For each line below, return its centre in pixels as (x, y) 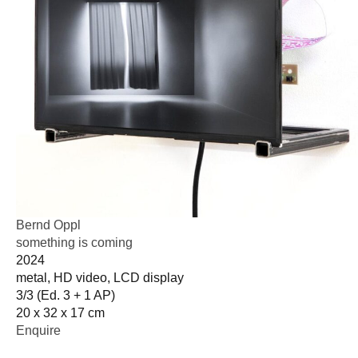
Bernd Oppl (48, 225)
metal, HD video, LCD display (100, 277)
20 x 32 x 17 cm (60, 312)
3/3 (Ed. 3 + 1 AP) (66, 295)
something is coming (74, 242)
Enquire (38, 330)
